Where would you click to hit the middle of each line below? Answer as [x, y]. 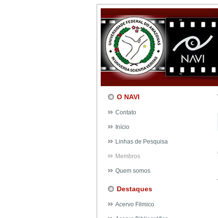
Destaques [135, 189]
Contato [126, 112]
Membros [128, 156]
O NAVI [128, 97]
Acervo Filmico [135, 204]
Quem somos [133, 171]
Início [122, 127]
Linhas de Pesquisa [142, 142]
